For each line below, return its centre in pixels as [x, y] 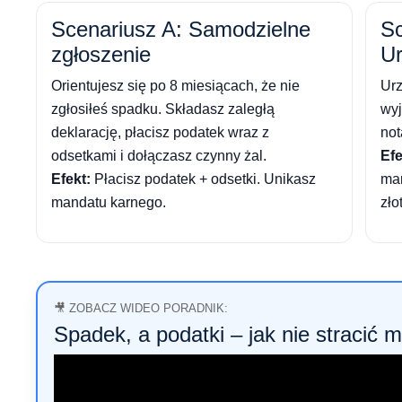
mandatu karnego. [109, 203]
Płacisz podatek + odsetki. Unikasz [203, 179]
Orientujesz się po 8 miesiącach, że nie [175, 86]
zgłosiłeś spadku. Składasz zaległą [163, 109]
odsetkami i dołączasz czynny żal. [159, 156]
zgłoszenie [101, 55]
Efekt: [71, 179]
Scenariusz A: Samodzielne [181, 30]
